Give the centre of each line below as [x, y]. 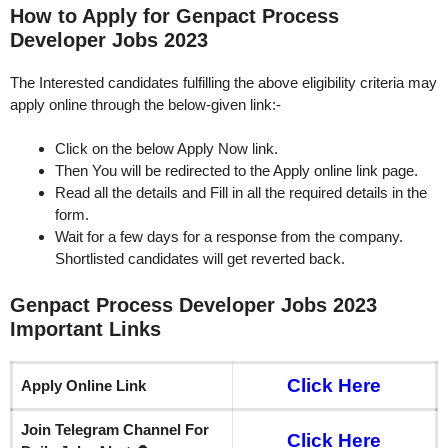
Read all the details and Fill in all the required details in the [241, 193]
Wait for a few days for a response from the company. [229, 237]
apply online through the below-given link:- [145, 104]
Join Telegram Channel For [115, 429]
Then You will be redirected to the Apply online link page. [238, 171]
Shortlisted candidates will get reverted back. [200, 259]
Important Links [85, 328]
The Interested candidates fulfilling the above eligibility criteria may [223, 82]
